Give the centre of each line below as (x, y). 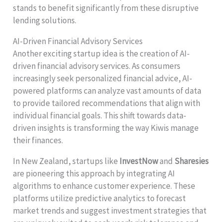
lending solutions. (45, 20)
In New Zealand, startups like (66, 161)
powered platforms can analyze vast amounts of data (107, 90)
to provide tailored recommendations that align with (107, 103)
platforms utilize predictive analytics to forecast (100, 198)
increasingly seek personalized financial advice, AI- (103, 78)
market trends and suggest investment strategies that (110, 210)
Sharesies (192, 161)
